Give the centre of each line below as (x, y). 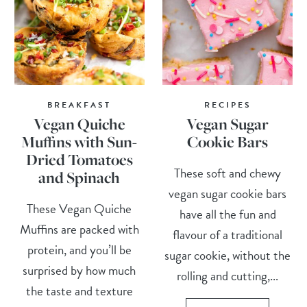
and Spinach (79, 178)
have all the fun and (228, 214)
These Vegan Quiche (79, 209)
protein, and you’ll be (79, 250)
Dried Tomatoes (79, 160)
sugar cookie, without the (228, 256)
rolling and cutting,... (228, 276)
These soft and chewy (228, 173)
